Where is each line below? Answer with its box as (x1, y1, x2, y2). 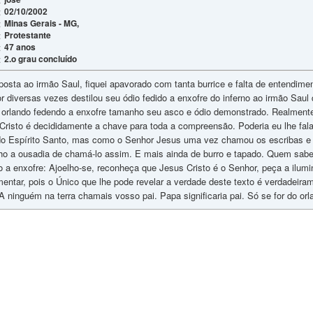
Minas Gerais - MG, (3, 17, 79, 29)
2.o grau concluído (3, 52, 77, 65)
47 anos (3, 41, 36, 53)
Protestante (3, 29, 51, 41)
